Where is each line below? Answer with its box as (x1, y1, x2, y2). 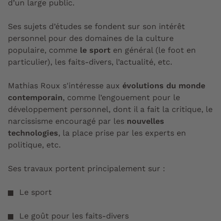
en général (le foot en (110, 45, 196, 55)
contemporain (8, 93, 63, 102)
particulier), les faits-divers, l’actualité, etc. (8, 57, 172, 67)
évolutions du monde (122, 81, 205, 90)
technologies (8, 128, 58, 138)
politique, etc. (8, 140, 61, 149)
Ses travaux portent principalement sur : (8, 164, 165, 173)
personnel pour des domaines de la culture (8, 34, 174, 43)
